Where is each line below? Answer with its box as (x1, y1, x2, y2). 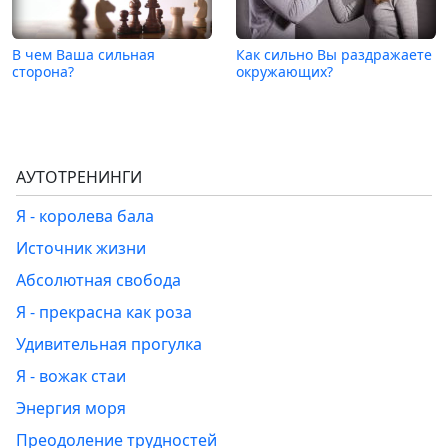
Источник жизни (16, 237, 146, 260)
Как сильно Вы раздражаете (236, 45, 432, 65)
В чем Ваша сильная (12, 45, 155, 65)
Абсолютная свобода (16, 269, 181, 292)
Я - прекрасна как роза (16, 301, 192, 324)
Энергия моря (16, 397, 126, 420)
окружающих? (236, 62, 333, 82)
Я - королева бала (16, 205, 154, 228)
